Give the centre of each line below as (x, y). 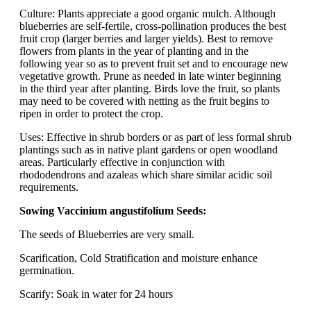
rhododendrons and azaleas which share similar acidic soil (146, 174)
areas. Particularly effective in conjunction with (122, 162)
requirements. (49, 187)
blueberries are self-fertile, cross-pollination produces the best (153, 26)
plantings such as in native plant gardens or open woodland (149, 149)
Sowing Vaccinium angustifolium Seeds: (113, 210)
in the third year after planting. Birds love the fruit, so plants (150, 88)
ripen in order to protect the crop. (91, 113)
